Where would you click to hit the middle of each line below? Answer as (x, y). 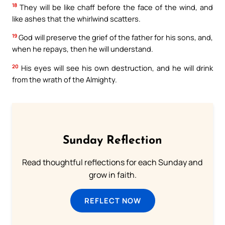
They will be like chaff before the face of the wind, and (115, 7)
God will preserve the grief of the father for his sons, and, (115, 37)
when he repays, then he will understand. (83, 49)
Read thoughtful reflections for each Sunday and (113, 162)
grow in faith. (113, 175)
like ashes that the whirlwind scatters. (76, 18)
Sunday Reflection (113, 141)
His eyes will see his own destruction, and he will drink (116, 68)
